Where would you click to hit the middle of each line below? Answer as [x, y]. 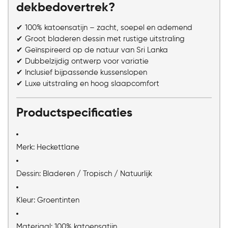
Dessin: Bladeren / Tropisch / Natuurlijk [84, 174]
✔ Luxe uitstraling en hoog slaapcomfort [88, 84]
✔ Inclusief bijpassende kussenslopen [82, 73]
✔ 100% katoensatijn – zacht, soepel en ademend [104, 28]
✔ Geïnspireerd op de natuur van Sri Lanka [92, 50]
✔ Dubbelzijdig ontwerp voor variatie [82, 62]
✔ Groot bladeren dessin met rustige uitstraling [101, 39]
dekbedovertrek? [66, 8]
